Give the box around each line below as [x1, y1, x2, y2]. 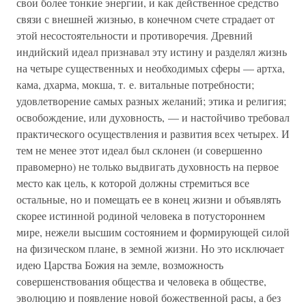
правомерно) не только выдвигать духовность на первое [16, 159, 279, 173]
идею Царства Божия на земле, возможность [16, 258, 223, 272]
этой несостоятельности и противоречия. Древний [16, 28, 253, 42]
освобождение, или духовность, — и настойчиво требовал [16, 110, 290, 124]
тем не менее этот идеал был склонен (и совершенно [16, 143, 262, 157]
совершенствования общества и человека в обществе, [16, 274, 266, 288]
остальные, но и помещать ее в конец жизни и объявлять [16, 192, 281, 206]
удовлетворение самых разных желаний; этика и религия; [16, 94, 286, 108]
